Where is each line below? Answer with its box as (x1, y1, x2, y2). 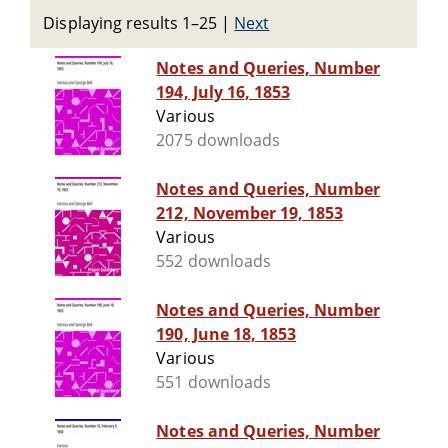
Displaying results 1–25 (43, 12, 218, 34)
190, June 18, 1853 (156, 323, 297, 346)
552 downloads (156, 250, 271, 273)
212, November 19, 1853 (156, 202, 344, 225)
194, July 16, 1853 (156, 81, 291, 104)
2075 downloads (156, 129, 280, 152)
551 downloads (156, 371, 271, 394)
